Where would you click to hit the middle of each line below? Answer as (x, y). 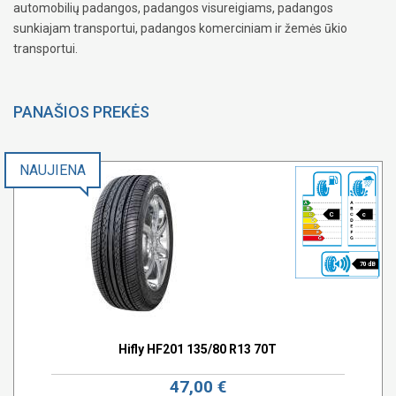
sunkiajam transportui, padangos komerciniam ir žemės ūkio (180, 28)
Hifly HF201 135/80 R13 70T (198, 349)
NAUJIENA (53, 170)
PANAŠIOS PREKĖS (81, 111)
